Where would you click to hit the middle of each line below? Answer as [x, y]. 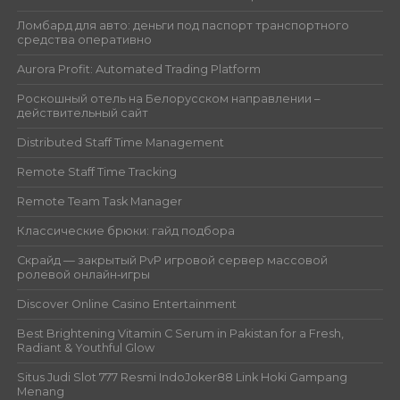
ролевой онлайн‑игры [83, 274]
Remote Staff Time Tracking [96, 171]
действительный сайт [82, 112]
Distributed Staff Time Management [120, 142]
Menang [40, 391]
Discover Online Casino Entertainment [126, 304]
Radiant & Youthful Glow [85, 347]
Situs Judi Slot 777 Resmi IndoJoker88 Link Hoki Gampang [182, 377]
